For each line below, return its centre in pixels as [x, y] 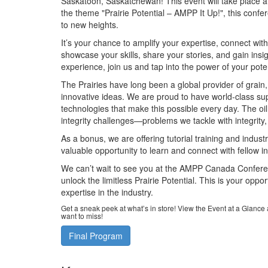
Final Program [96, 236]
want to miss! [82, 216]
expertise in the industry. [107, 192]
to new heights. [90, 25]
